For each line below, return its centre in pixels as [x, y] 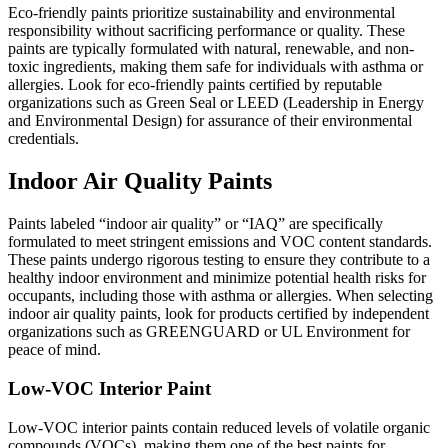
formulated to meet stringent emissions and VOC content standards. [220, 242]
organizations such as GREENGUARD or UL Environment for [209, 332]
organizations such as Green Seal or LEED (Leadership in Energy [216, 103]
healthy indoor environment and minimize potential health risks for [217, 278]
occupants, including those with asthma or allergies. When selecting [220, 296]
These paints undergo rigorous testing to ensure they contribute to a [219, 260]
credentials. [43, 139]
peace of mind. [54, 350]
